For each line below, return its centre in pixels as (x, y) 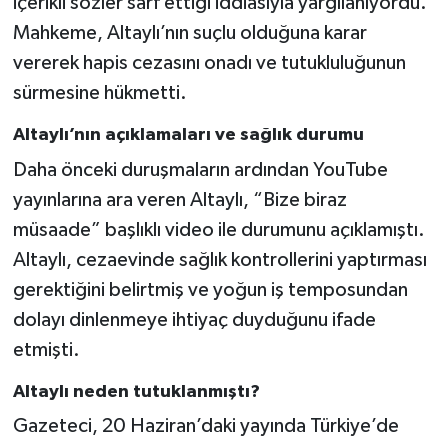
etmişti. (46, 349)
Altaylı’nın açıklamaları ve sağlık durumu (188, 135)
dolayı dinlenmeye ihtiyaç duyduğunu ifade (194, 319)
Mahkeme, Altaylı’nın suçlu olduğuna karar (189, 33)
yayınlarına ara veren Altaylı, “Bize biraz (179, 199)
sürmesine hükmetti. (99, 93)
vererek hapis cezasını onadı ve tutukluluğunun (209, 63)
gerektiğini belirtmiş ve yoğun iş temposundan (210, 289)
